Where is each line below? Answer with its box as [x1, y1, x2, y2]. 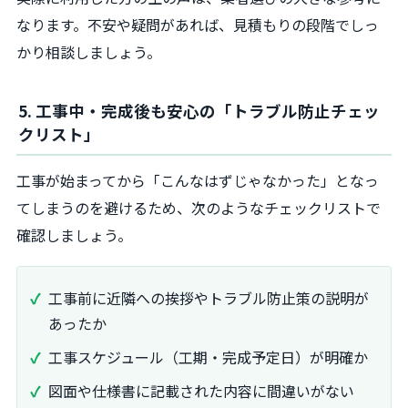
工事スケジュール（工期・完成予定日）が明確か [48, 346, 368, 369]
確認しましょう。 [16, 224, 132, 247]
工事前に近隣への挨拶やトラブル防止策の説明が [48, 287, 369, 310]
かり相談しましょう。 [16, 40, 161, 63]
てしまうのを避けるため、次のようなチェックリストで [16, 197, 381, 219]
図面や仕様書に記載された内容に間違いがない [48, 380, 354, 403]
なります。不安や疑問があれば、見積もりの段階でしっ [16, 13, 379, 36]
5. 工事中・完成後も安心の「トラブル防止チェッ [18, 98, 380, 122]
